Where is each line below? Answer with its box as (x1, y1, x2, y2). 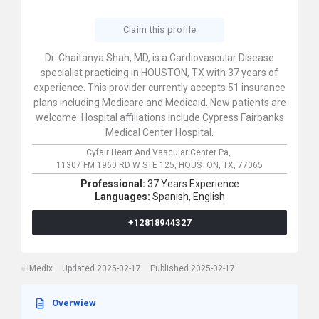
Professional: (80, 178, 147, 189)
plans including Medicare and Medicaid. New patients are (33, 97, 286, 108)
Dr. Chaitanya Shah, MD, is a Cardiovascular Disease (45, 52, 274, 63)
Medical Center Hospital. (105, 127, 214, 138)
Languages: (94, 191, 152, 202)
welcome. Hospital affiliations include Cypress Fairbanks (35, 112, 284, 123)
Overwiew (52, 298, 96, 308)
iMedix (27, 263, 53, 273)
